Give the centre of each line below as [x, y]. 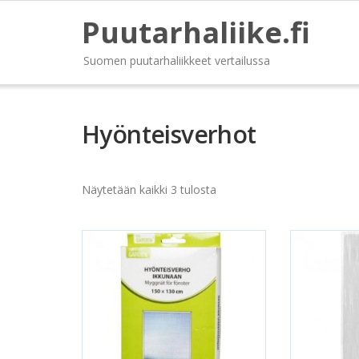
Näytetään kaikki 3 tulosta [149, 190]
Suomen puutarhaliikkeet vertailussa [177, 61]
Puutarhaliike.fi [196, 32]
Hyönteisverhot [169, 134]
